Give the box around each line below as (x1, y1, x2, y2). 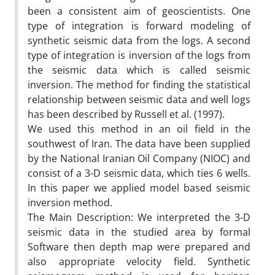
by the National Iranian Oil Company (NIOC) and (28, 151, 250, 165)
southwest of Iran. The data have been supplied (28, 136, 250, 150)
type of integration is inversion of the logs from (28, 48, 250, 62)
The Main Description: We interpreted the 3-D (28, 210, 250, 224)
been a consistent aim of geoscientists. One (28, 4, 250, 18)
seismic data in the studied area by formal (28, 225, 250, 239)
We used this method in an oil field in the (28, 122, 250, 136)
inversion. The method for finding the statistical (28, 77, 250, 91)
